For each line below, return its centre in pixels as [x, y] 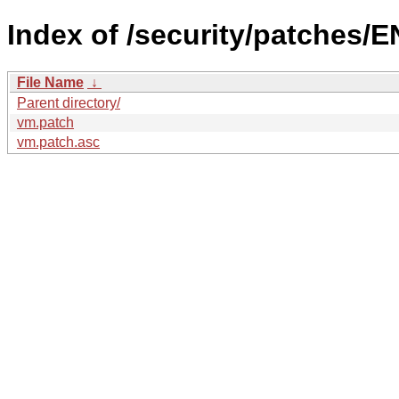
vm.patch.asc [58, 142]
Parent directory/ [69, 102]
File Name [50, 82]
